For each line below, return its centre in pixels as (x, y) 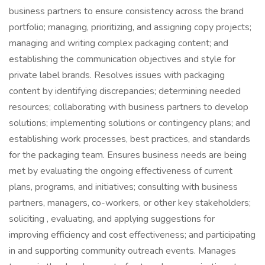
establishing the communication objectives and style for (122, 59)
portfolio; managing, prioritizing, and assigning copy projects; (130, 27)
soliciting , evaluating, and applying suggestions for (112, 219)
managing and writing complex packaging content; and (119, 43)
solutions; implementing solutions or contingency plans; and (130, 123)
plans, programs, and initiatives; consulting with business (123, 187)
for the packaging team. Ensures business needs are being (128, 155)
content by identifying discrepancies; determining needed (125, 91)
